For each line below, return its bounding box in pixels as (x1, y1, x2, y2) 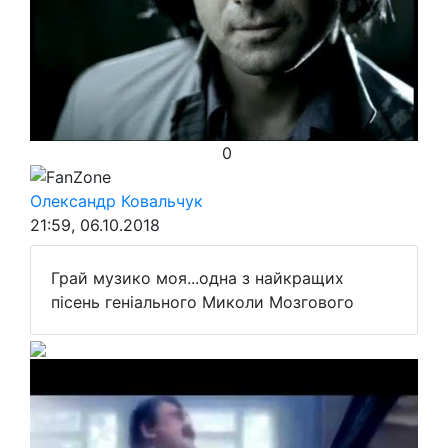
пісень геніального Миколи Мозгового (51, 292, 354, 312)
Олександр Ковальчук (30, 191, 203, 211)
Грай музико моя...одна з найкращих (51, 268, 344, 288)
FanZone (46, 167, 111, 187)
